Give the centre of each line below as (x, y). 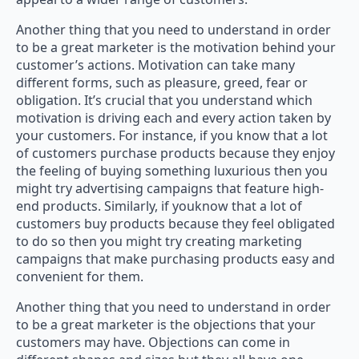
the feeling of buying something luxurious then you (172, 170)
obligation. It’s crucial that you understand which (164, 100)
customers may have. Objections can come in (153, 342)
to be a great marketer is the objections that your (166, 324)
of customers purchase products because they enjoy (175, 153)
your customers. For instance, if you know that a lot (172, 135)
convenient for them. (80, 276)
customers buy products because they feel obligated (175, 223)
